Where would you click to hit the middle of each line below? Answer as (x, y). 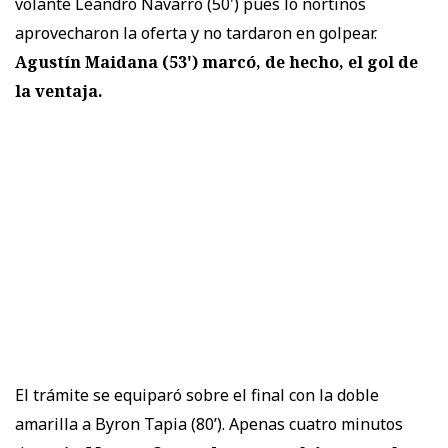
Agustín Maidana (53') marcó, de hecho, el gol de (216, 62)
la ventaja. (59, 91)
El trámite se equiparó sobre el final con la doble (197, 395)
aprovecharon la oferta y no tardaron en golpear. (196, 33)
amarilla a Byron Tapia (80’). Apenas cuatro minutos (209, 424)
